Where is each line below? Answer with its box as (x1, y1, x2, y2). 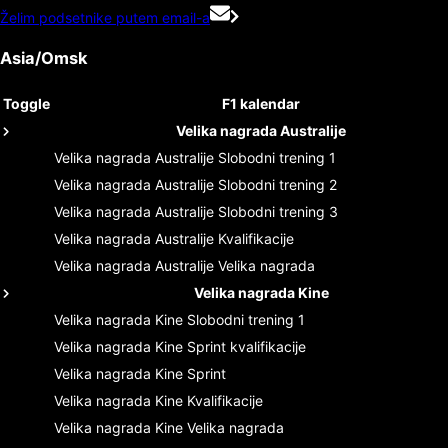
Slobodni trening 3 (218, 202, 338, 220)
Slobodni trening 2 (218, 175, 337, 193)
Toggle (3, 94, 50, 112)
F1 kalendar (222, 94, 300, 112)
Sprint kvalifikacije (187, 337, 306, 355)
